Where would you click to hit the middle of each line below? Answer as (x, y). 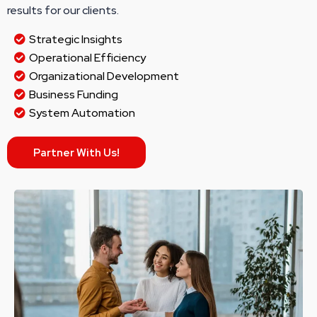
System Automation (82, 113)
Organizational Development (104, 76)
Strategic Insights (76, 39)
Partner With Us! (76, 153)
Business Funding (74, 94)
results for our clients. (63, 10)
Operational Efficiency (87, 58)
